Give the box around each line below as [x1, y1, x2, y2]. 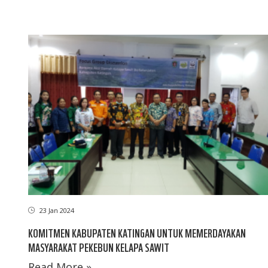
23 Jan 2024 [38, 206, 74, 215]
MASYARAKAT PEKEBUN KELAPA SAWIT [28, 239, 169, 255]
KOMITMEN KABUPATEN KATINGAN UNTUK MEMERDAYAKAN [28, 225, 246, 240]
